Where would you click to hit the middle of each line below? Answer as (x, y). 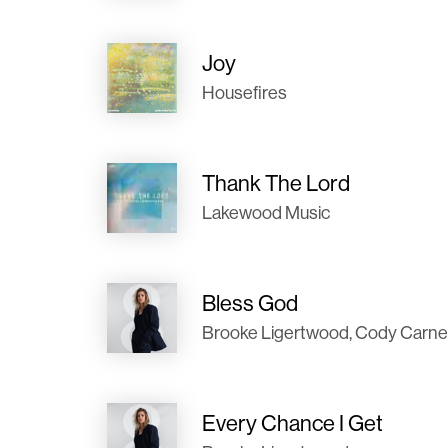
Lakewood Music (266, 212)
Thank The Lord (276, 183)
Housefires (244, 92)
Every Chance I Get (292, 423)
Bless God (250, 303)
